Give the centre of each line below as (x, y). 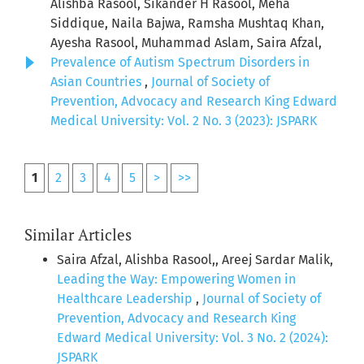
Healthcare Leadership (126, 299)
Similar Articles (78, 235)
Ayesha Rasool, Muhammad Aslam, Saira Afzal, (186, 43)
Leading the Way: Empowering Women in (176, 279)
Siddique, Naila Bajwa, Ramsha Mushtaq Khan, (187, 24)
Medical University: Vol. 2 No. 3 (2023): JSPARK (184, 121)
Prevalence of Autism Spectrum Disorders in (180, 63)
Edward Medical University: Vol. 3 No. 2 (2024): (193, 338)
